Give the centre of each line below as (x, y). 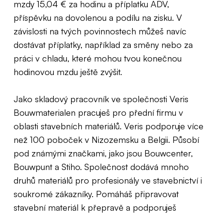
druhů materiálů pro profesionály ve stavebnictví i (108, 180)
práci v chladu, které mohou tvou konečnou (98, 58)
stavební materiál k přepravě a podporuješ (95, 207)
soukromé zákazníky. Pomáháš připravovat (96, 194)
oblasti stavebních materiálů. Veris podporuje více (108, 126)
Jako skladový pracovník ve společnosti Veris (101, 99)
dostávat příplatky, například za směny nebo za (103, 45)
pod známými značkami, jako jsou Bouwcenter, (103, 153)
